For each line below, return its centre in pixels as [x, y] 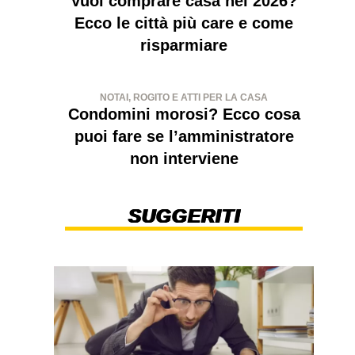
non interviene [184, 158]
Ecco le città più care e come [184, 23]
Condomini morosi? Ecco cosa [184, 114]
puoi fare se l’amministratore [184, 136]
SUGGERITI [184, 216]
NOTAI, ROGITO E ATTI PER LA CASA [184, 97]
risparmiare [184, 45]
